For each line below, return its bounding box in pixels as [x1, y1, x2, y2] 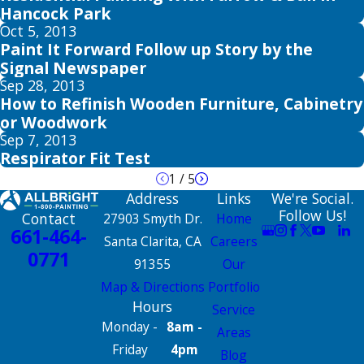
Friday [111, 340, 148, 358]
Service [212, 300, 256, 318]
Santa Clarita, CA [103, 232, 201, 250]
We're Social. [271, 188, 353, 208]
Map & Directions [100, 277, 205, 296]
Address [126, 188, 179, 208]
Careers [210, 232, 258, 250]
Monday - [102, 317, 158, 336]
